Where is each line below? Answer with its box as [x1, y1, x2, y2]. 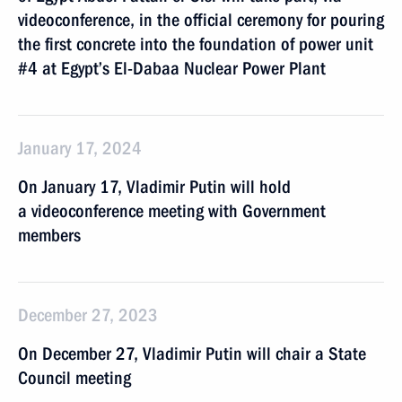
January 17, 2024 [18, 137, 142, 159]
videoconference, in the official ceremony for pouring [18, 9, 384, 31]
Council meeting [18, 367, 131, 389]
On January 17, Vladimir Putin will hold [18, 176, 291, 197]
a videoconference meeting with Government [18, 200, 326, 222]
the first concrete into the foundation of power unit [18, 33, 373, 55]
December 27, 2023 [18, 304, 158, 326]
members [18, 224, 81, 246]
